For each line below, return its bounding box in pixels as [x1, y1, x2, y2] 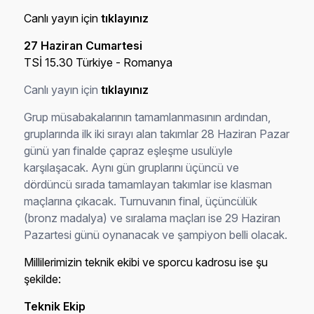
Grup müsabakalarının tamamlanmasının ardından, [24, 110, 271, 124]
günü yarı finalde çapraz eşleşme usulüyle [24, 144, 233, 158]
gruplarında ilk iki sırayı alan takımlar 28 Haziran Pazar [24, 127, 290, 141]
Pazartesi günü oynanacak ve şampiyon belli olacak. [24, 228, 288, 242]
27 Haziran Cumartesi [24, 39, 143, 53]
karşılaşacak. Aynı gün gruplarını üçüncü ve [24, 161, 240, 175]
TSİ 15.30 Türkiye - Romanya [24, 55, 173, 69]
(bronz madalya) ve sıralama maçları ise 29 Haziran [24, 211, 281, 225]
